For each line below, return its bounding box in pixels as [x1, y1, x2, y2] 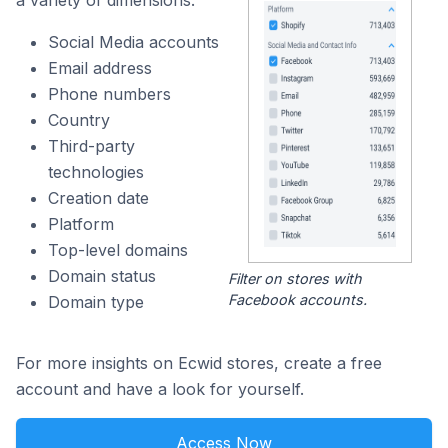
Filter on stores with [227, 270, 362, 288]
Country [48, 110, 110, 130]
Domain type [48, 292, 144, 312]
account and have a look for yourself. [16, 379, 304, 400]
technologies [48, 162, 144, 182]
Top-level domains [48, 240, 188, 260]
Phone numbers [48, 84, 171, 104]
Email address [48, 58, 152, 78]
